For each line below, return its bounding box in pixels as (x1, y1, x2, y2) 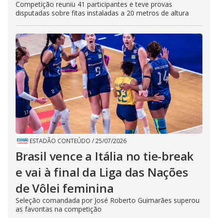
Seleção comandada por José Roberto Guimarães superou (16, 196, 200, 205)
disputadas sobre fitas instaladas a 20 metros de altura (16, 8, 189, 18)
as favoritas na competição (16, 204, 102, 214)
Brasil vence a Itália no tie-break (16, 148, 194, 164)
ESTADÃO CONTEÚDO (30, 137, 91, 145)
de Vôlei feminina (16, 180, 114, 196)
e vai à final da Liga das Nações (16, 164, 188, 180)
